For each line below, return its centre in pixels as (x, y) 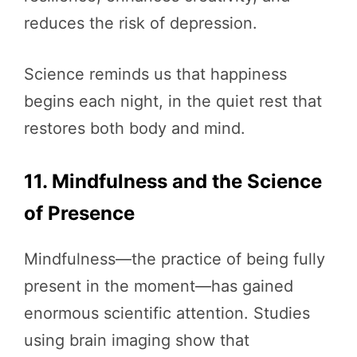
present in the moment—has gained (159, 286)
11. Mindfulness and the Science (173, 182)
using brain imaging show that (137, 341)
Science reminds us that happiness (155, 75)
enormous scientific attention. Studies (167, 314)
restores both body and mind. (135, 129)
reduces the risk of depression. (141, 24)
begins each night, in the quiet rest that (173, 102)
